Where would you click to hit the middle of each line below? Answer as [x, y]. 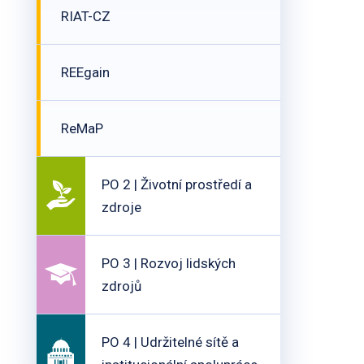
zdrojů [121, 286]
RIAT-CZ [86, 16]
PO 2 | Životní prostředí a [177, 184]
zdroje [121, 207]
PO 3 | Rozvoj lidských [169, 263]
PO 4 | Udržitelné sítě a [170, 342]
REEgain [85, 72]
